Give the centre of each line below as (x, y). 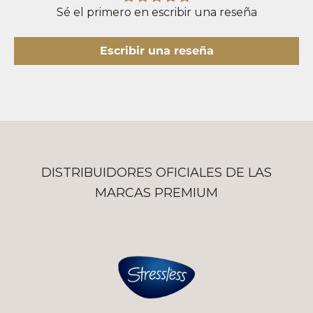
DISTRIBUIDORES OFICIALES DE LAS (156, 172)
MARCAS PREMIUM (156, 192)
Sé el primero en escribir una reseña (156, 12)
